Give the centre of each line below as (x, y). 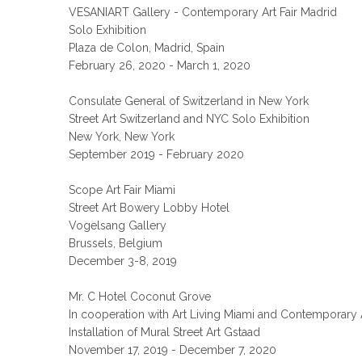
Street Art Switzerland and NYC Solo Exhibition (189, 119)
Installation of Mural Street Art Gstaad (165, 332)
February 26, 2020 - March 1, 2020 (160, 65)
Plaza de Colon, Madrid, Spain (147, 48)
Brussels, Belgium (116, 243)
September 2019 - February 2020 (157, 154)
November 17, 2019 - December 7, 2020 (173, 350)
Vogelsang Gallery (118, 225)
